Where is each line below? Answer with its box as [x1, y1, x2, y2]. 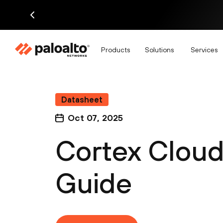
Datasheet [61, 95, 103, 104]
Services [191, 45, 218, 54]
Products [101, 45, 130, 54]
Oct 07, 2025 [68, 112, 123, 123]
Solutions [145, 45, 174, 54]
